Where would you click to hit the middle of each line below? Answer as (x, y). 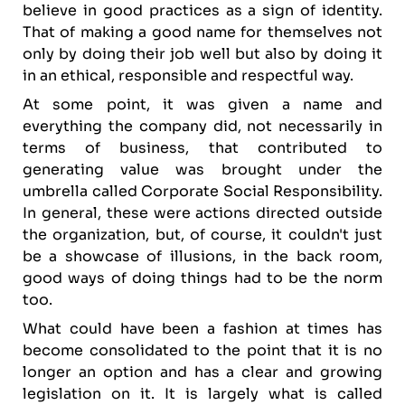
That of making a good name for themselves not (202, 32)
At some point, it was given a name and (202, 104)
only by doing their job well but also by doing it (202, 54)
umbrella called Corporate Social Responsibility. (202, 191)
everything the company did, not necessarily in (202, 126)
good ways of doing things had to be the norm (202, 278)
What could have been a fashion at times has (202, 329)
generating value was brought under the (202, 170)
